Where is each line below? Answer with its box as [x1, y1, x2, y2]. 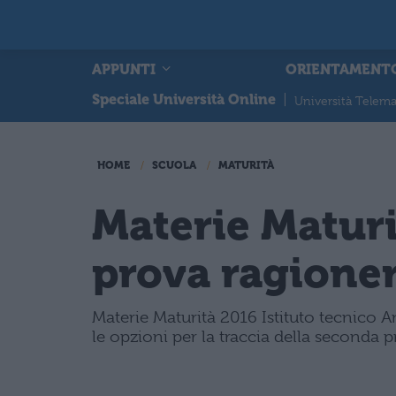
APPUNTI [92, 60, 159, 78]
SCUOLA [152, 159, 196, 171]
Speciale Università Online [92, 91, 276, 108]
